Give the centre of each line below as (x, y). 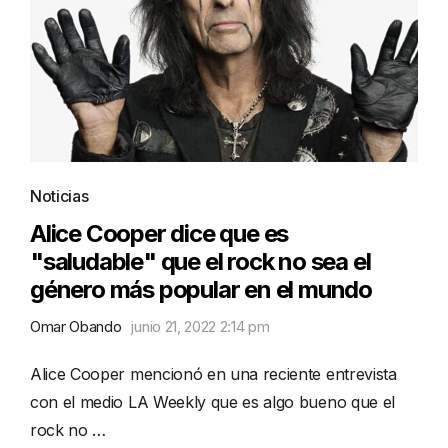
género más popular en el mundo (201, 290)
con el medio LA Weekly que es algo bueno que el (212, 402)
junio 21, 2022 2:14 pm (200, 327)
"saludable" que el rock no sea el (200, 262)
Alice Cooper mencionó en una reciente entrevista (213, 374)
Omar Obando (76, 327)
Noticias (59, 196)
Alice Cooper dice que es (159, 234)
